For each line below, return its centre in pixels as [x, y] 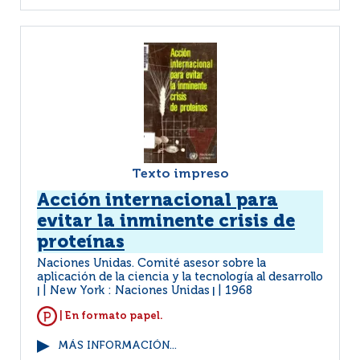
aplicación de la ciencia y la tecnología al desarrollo [180, 277]
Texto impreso [180, 174]
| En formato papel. [110, 316]
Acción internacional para [157, 201]
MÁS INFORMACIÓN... [117, 346]
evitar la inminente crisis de [166, 222]
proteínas [81, 243]
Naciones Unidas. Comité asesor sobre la [151, 264]
